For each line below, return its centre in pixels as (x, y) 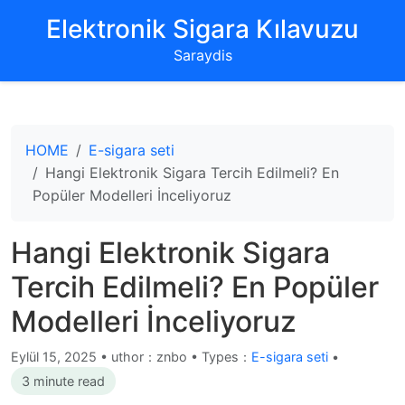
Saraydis (202, 55)
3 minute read (63, 381)
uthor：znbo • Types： (181, 357)
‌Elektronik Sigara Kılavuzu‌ (202, 29)
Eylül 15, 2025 (56, 357)
